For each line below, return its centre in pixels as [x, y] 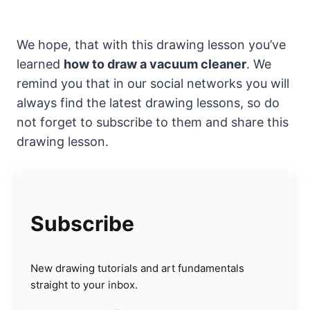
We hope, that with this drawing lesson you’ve [151, 44]
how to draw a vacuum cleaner [155, 64]
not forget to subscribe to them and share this [153, 122]
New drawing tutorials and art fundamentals [137, 268]
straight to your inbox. [84, 284]
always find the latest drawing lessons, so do [148, 102]
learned [40, 64]
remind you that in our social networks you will [153, 83]
